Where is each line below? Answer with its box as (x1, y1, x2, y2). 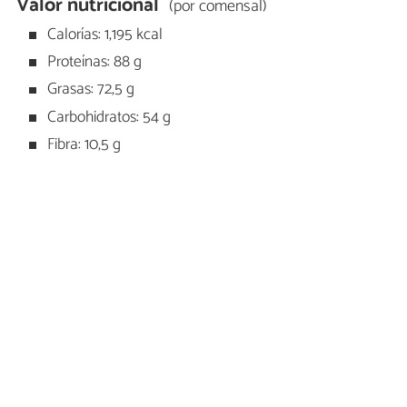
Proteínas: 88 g (44, 49, 143, 76)
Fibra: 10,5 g (44, 132, 122, 159)
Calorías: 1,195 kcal (44, 21, 164, 48)
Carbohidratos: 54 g (44, 104, 172, 131)
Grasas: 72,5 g (44, 76, 135, 104)
